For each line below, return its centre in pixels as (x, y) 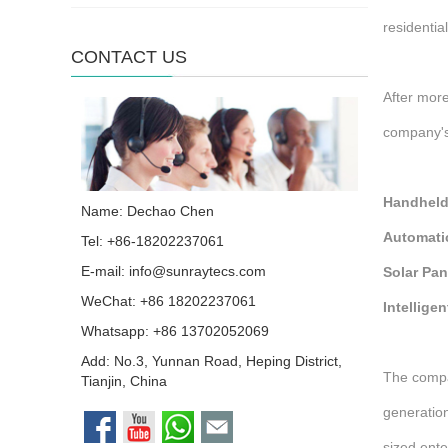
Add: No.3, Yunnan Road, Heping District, (211, 360)
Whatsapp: (117, 330)
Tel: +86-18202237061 (152, 240)
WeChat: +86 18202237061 (168, 300)
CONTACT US (129, 57)
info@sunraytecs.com (197, 270)
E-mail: (105, 270)
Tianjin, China (124, 380)
